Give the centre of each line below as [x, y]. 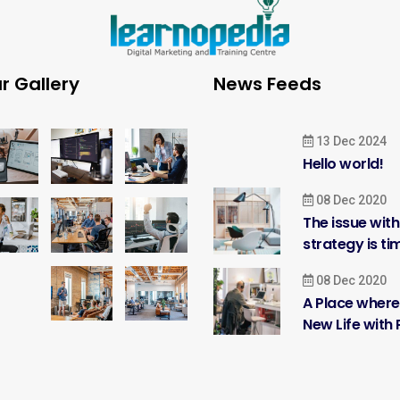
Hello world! [343, 163]
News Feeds [267, 83]
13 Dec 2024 [350, 141]
